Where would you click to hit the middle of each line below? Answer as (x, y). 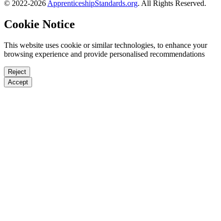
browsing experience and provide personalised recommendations (104, 54)
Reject (17, 72)
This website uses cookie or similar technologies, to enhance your (106, 45)
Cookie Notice (39, 24)
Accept (18, 82)
